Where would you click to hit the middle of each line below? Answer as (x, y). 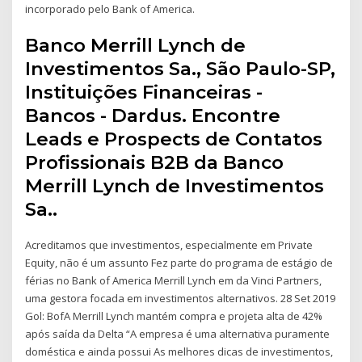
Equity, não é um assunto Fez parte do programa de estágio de (179, 263)
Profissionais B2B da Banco (155, 163)
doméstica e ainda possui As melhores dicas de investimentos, (179, 352)
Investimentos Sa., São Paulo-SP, (181, 69)
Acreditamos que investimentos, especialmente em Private (169, 245)
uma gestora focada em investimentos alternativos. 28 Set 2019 (181, 299)
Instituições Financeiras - (144, 93)
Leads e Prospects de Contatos (174, 139)
